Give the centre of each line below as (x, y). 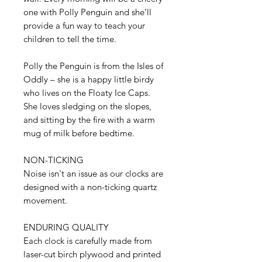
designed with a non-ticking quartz (90, 187)
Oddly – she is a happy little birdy (89, 79)
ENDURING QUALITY (70, 227)
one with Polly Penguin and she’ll (87, 12)
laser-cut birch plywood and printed (92, 254)
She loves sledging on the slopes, (87, 106)
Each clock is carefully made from (88, 240)
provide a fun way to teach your (84, 25)
